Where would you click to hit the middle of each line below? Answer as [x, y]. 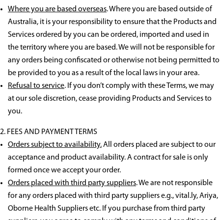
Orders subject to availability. [55, 145]
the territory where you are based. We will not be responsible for [111, 48]
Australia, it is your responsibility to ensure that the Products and [112, 22]
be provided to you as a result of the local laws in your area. [104, 73]
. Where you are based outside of [159, 10]
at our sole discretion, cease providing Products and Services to [110, 99]
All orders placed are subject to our [159, 145]
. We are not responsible [174, 183]
